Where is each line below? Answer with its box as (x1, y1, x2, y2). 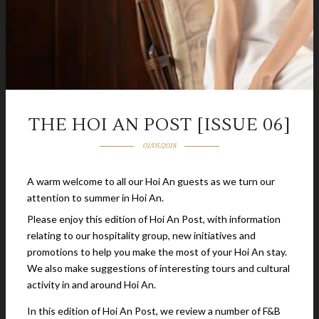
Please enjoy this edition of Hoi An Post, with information (27, 213, 281, 225)
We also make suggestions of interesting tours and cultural (27, 262, 290, 274)
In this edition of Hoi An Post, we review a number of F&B (27, 305, 281, 317)
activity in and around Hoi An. (27, 278, 156, 291)
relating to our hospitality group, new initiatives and (27, 229, 256, 241)
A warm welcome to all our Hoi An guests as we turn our (27, 175, 275, 187)
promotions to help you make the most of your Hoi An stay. (27, 246, 287, 258)
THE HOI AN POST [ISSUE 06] (28, 114, 291, 136)
